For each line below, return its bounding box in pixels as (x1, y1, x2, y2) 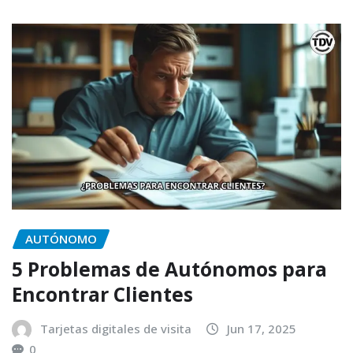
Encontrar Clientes (12, 281, 198, 307)
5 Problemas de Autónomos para (12, 255, 327, 282)
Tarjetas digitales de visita (40, 320, 191, 336)
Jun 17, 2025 (227, 320, 296, 336)
